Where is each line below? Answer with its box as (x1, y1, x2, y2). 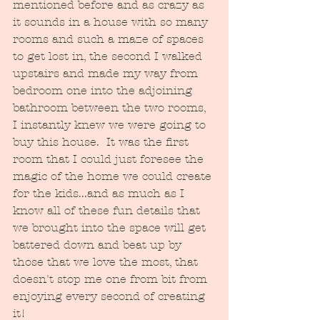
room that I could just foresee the (13, 151, 207, 166)
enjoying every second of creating (13, 289, 209, 303)
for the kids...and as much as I (13, 186, 188, 200)
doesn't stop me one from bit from (13, 271, 211, 286)
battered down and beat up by (13, 237, 185, 251)
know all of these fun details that (13, 203, 204, 217)
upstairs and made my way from (13, 66, 201, 80)
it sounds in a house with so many (13, 14, 211, 29)
